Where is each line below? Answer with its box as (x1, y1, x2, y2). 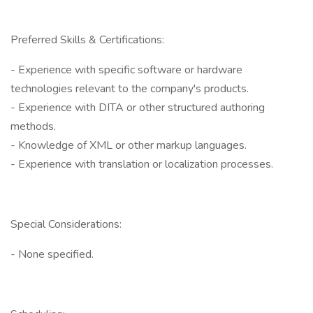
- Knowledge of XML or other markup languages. (10, 138, 247, 153)
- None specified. (10, 247, 94, 262)
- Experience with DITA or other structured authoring (10, 100, 265, 115)
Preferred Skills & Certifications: (10, 32, 164, 48)
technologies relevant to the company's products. (10, 81, 249, 96)
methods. (10, 119, 56, 134)
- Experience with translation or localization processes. (10, 156, 273, 172)
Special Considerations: (10, 217, 122, 232)
